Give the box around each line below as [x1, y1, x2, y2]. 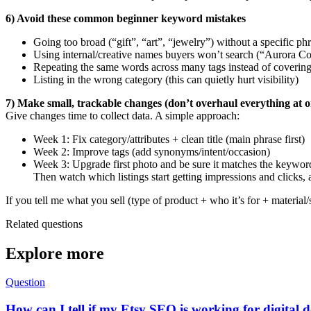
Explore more [6, 244, 104, 262]
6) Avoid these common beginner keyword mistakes [6, 12, 246, 24]
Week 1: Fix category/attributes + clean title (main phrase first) [33, 133, 305, 145]
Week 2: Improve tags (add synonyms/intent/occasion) [33, 145, 270, 158]
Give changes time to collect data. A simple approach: [6, 109, 239, 121]
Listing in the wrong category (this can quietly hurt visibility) [33, 73, 299, 85]
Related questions [6, 217, 83, 230]
